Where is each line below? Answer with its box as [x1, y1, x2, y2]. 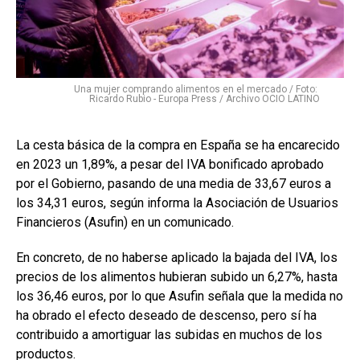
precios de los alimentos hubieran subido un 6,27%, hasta [16, 269, 337, 285]
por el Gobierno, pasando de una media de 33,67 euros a [16, 176, 331, 192]
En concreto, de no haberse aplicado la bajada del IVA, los [16, 250, 337, 266]
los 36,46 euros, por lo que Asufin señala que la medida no [16, 288, 343, 305]
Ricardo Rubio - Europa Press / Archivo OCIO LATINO [89, 93, 320, 105]
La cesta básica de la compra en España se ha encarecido [16, 137, 340, 153]
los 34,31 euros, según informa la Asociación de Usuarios [16, 195, 338, 211]
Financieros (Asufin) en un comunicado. [16, 215, 234, 231]
